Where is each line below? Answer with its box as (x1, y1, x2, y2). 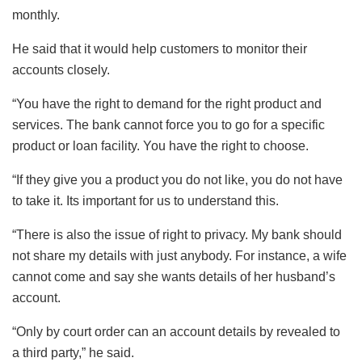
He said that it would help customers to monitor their (12, 42, 307, 57)
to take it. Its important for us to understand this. (12, 194, 279, 208)
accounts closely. (12, 63, 110, 78)
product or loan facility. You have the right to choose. (12, 139, 309, 154)
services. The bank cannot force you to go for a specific (12, 118, 325, 133)
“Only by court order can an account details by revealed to (12, 325, 340, 339)
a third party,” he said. (12, 346, 134, 360)
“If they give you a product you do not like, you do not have (12, 173, 343, 187)
